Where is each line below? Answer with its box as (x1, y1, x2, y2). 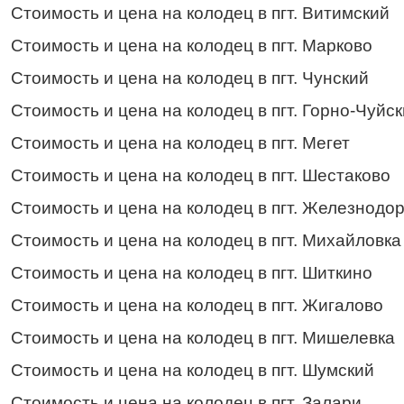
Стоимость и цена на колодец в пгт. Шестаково (11, 165, 390, 185)
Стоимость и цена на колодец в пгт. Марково (11, 35, 372, 55)
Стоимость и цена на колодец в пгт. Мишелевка (11, 327, 395, 347)
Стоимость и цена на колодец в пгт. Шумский (11, 360, 374, 380)
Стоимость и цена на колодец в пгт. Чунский (11, 68, 369, 87)
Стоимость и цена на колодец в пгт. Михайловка (11, 230, 401, 250)
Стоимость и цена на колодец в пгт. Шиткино (11, 262, 372, 282)
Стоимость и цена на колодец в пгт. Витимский (11, 3, 390, 23)
